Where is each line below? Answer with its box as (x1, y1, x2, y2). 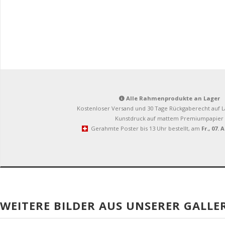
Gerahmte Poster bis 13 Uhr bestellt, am (88, 125, 201, 132)
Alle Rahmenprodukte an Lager (124, 94, 220, 102)
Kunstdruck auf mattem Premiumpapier (115, 115, 223, 122)
